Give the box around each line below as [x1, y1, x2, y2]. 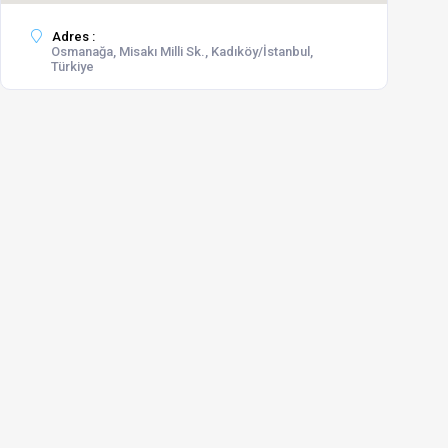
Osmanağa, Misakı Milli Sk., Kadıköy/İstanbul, [51, 44, 313, 59]
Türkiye [51, 59, 94, 74]
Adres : [49, 29, 95, 44]
